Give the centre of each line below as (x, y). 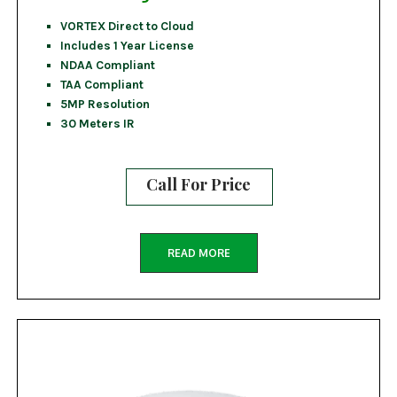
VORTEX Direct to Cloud (127, 25)
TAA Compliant (101, 84)
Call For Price (198, 184)
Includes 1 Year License (127, 45)
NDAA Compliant (107, 64)
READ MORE (198, 253)
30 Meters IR (97, 123)
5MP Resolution (105, 103)
